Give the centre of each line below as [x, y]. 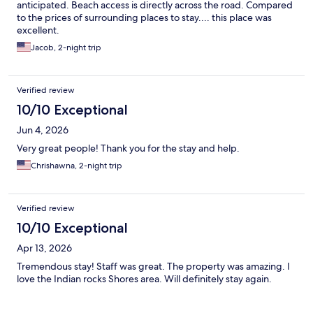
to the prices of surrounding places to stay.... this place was [144, 18]
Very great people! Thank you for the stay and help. [128, 148]
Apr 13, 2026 [44, 248]
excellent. [38, 30]
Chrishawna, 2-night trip [77, 166]
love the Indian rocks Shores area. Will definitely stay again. [144, 279]
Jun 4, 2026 [43, 130]
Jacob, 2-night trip [66, 48]
